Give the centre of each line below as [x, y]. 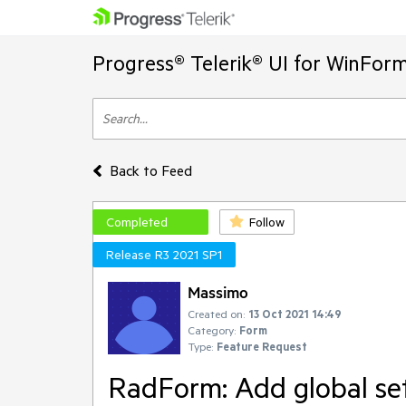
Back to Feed [150, 170]
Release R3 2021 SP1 [164, 255]
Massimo [218, 292]
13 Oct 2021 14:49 [295, 314]
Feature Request [262, 346]
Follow [267, 222]
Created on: [216, 314]
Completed [137, 222]
